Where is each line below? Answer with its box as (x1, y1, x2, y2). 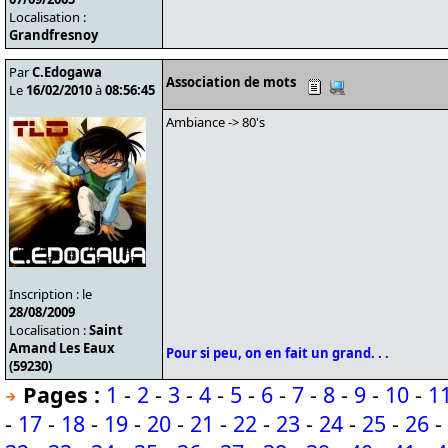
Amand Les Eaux (9, 339, 115, 357)
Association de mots (166, 73, 296, 91)
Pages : (23, 380, 100, 409)
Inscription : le (9, 285, 92, 303)
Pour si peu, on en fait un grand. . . (166, 344, 389, 362)
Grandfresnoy (9, 26, 98, 44)
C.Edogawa (32, 63, 102, 81)
